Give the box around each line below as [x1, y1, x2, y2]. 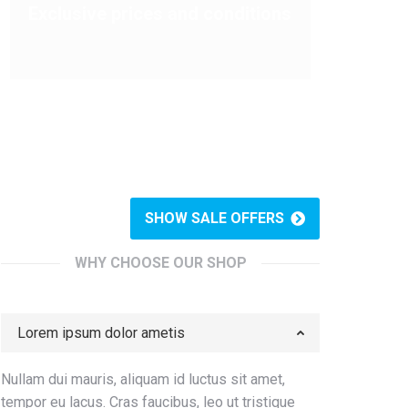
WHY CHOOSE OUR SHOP [74, 254, 247, 271]
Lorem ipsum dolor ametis [17, 324, 185, 342]
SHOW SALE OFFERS [144, 209, 284, 227]
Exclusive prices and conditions [28, 3, 291, 25]
